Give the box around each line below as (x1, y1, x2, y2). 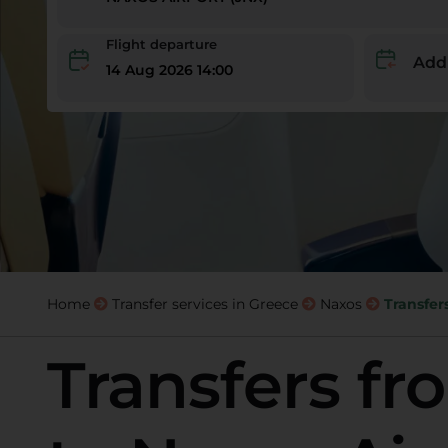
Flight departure (105, 36, 217, 52)
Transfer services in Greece (111, 295, 298, 313)
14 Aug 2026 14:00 (105, 60, 233, 79)
